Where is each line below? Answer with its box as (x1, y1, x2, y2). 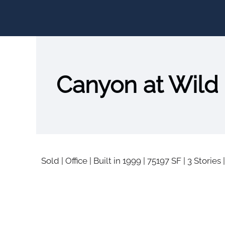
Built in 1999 (93, 156, 141, 166)
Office (65, 156, 87, 166)
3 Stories (187, 156, 221, 166)
